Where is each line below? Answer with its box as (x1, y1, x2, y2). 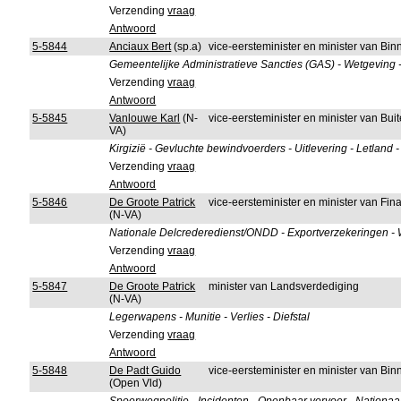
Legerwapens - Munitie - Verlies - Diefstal (109, 311, 311, 323)
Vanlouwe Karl (109, 112, 181, 124)
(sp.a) (171, 40, 202, 53)
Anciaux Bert (109, 40, 172, 53)
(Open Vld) (109, 377, 163, 389)
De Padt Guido (109, 364, 182, 377)
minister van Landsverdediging (209, 280, 360, 293)
